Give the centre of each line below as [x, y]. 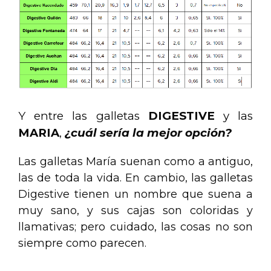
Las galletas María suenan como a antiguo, [135, 161]
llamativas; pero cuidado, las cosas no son [135, 227]
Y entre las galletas [83, 116]
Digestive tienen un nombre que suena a [135, 194]
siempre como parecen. [82, 243]
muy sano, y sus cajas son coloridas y [135, 210]
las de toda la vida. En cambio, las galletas [135, 178]
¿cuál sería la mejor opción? [148, 132]
